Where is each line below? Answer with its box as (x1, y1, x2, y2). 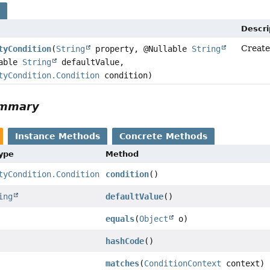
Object (139, 214, 169, 224)
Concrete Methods (119, 131, 208, 142)
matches (105, 259, 140, 269)
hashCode (105, 236, 145, 246)
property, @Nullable (90, 44, 192, 54)
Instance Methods (15, 131, 101, 142)
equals (105, 214, 135, 224)
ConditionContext (144, 259, 222, 269)
